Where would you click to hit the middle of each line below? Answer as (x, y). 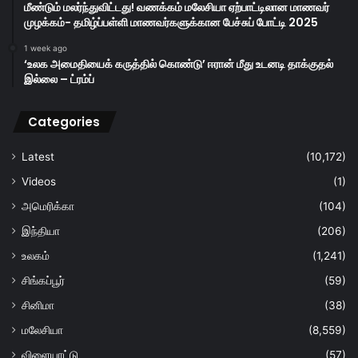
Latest (38, 157)
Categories (64, 122)
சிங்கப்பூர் (43, 281)
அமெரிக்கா (48, 207)
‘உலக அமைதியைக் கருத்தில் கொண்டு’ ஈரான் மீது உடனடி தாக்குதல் (179, 64)
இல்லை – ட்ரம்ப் (59, 80)
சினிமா (38, 306)
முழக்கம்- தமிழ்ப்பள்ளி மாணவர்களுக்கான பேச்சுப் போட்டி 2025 (171, 23)
